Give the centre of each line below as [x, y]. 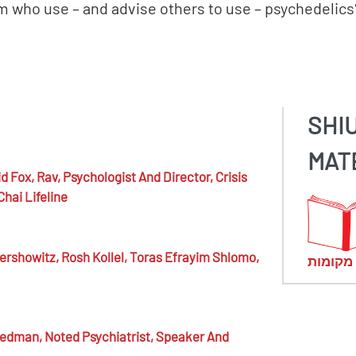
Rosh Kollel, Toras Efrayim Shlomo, [160, 256]
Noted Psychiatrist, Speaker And [136, 336]
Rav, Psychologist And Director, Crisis [141, 176]
